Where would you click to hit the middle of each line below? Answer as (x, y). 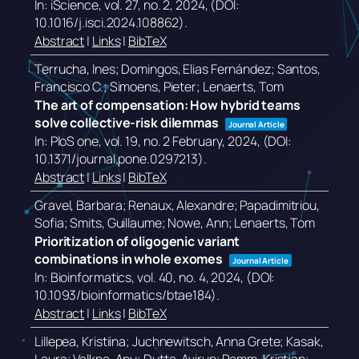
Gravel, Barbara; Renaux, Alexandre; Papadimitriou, (177, 206)
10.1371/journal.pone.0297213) (119, 159)
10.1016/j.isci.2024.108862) (110, 23)
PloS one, (77, 141)
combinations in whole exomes (129, 259)
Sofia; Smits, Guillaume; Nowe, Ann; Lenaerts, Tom (175, 223)
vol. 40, (158, 278)
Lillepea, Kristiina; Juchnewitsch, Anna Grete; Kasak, (179, 342)
